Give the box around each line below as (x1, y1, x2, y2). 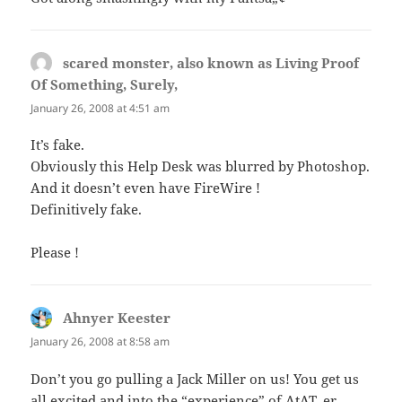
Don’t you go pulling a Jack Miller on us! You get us (31, 369, 360, 388)
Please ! (31, 243, 80, 262)
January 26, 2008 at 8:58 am (31, 334, 170, 350)
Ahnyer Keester (63, 309, 171, 328)
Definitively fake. (31, 200, 143, 219)
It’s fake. (31, 135, 85, 154)
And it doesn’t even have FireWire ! (31, 179, 261, 197)
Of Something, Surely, (31, 75, 179, 94)
